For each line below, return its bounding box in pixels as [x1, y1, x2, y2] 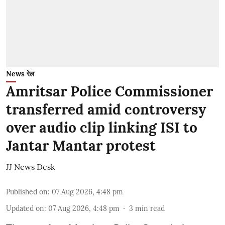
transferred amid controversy [6, 100, 206, 119]
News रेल [6, 69, 34, 78]
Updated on [6, 204, 44, 213]
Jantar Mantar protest [6, 137, 156, 155]
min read [135, 204, 165, 213]
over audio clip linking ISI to [6, 119, 197, 137]
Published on [6, 187, 48, 196]
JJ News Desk [6, 162, 55, 172]
